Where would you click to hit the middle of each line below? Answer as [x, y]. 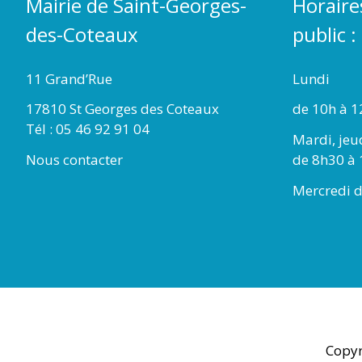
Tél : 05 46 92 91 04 [88, 129]
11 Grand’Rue [69, 78]
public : [324, 34]
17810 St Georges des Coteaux [122, 109]
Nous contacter [74, 160]
